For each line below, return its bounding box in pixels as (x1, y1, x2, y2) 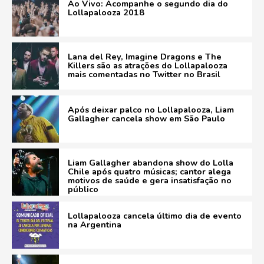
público (68, 183, 98, 195)
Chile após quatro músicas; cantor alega (68, 166, 231, 177)
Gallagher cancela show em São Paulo (68, 113, 225, 124)
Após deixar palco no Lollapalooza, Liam (68, 104, 234, 115)
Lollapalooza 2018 (68, 6, 144, 18)
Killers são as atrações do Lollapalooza (68, 60, 227, 71)
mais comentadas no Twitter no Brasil (68, 68, 220, 80)
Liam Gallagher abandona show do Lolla (68, 157, 233, 169)
